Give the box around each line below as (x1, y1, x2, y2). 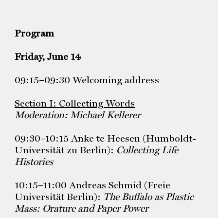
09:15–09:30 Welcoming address (15, 74, 159, 86)
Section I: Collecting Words (15, 97, 135, 109)
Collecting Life (116, 144, 178, 156)
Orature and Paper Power (42, 202, 148, 214)
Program (15, 27, 54, 39)
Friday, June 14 (15, 51, 81, 62)
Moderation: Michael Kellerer (15, 109, 141, 121)
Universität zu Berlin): (15, 144, 116, 156)
